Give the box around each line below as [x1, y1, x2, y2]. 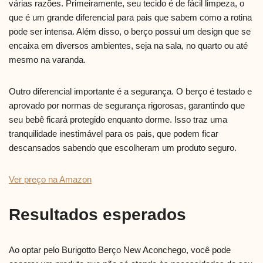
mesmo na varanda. [9, 55, 86, 65]
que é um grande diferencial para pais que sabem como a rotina [9, 12, 252, 23]
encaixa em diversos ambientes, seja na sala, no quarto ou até [9, 41, 248, 51]
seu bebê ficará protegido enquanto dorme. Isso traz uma [9, 114, 227, 125]
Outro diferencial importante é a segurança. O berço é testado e [9, 86, 252, 97]
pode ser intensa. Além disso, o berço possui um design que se [9, 26, 251, 37]
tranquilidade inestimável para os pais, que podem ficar [9, 129, 218, 139]
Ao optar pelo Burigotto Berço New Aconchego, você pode [9, 245, 231, 255]
